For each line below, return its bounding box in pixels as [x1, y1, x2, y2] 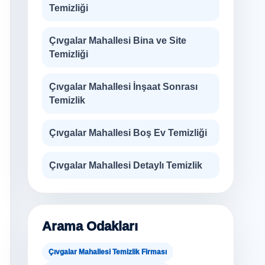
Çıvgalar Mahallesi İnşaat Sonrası [49, 82, 198, 92]
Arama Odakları [42, 219, 138, 234]
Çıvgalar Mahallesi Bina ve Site [49, 35, 186, 46]
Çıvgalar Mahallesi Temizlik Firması [49, 248, 167, 256]
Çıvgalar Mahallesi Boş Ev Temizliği [49, 128, 207, 138]
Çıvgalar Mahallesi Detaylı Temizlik [49, 160, 202, 170]
